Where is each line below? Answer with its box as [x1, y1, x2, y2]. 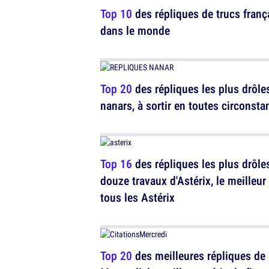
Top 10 [100, 5, 132, 22]
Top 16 [100, 156, 132, 172]
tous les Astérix [100, 189, 175, 205]
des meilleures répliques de [132, 247, 265, 264]
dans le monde [100, 22, 170, 38]
